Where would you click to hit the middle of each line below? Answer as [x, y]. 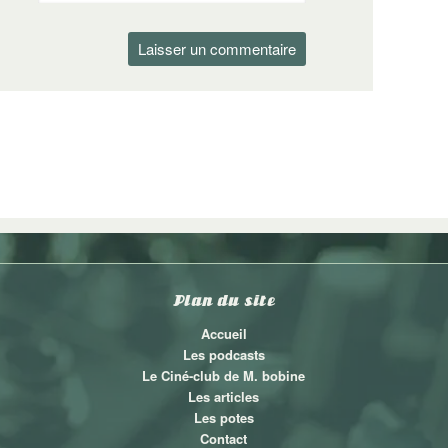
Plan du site [224, 300]
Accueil [223, 333]
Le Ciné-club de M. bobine [224, 375]
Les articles [224, 396]
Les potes [223, 417]
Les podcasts [223, 354]
